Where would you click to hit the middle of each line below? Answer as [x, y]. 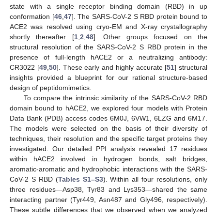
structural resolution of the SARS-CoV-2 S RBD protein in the [108, 47]
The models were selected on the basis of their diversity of [108, 129]
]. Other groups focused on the [150, 37]
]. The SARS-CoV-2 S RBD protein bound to [139, 17]
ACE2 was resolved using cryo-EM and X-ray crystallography [108, 27]
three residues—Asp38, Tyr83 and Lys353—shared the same [108, 190]
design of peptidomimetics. [51, 88]
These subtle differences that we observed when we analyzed [108, 210]
